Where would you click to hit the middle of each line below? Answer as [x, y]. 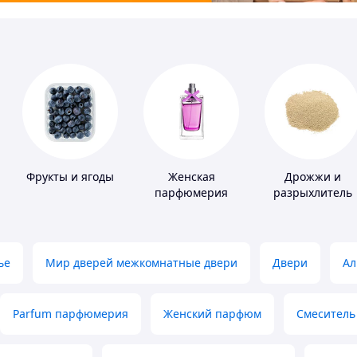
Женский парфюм [212, 314]
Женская [191, 177]
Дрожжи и [312, 177]
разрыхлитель [312, 193]
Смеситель [326, 314]
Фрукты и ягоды [70, 177]
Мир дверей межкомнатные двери [141, 263]
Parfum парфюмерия [71, 314]
